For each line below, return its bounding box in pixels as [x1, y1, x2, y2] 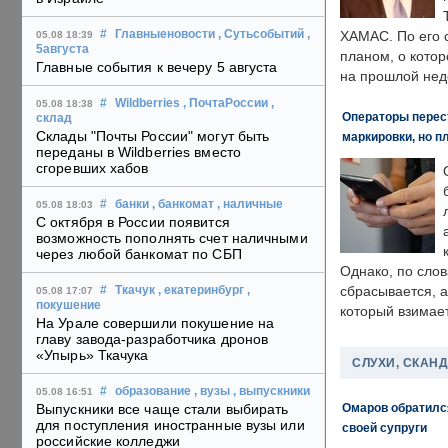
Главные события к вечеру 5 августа [36, 59, 278, 76]
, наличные [217, 198, 283, 211]
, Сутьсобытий [218, 28, 304, 41]
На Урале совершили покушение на [36, 315, 275, 332]
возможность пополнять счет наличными [36, 230, 308, 247]
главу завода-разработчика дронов [36, 331, 269, 348]
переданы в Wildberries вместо [36, 144, 241, 161]
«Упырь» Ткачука [36, 347, 149, 364]
